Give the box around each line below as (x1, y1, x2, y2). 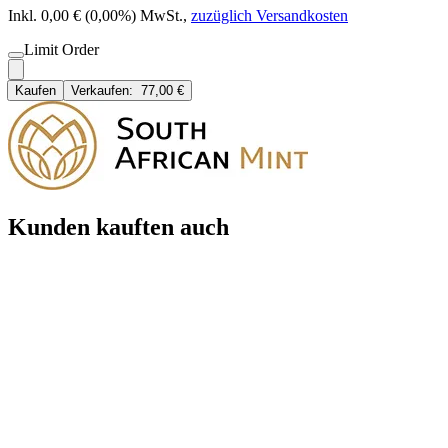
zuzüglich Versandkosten (191, 7, 348, 25)
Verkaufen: (71, 83, 141, 99)
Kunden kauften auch (8, 213, 229, 240)
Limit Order (24, 41, 99, 59)
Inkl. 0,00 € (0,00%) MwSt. (8, 7, 183, 25)
